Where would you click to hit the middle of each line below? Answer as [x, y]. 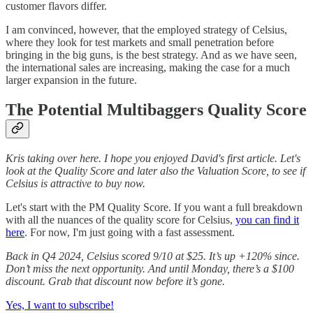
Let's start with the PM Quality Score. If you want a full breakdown [154, 207]
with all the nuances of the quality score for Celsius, [121, 219]
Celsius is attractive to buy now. [75, 183]
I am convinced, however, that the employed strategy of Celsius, [146, 29]
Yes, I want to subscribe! [60, 305]
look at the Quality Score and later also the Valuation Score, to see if [155, 170]
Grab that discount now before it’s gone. [137, 281]
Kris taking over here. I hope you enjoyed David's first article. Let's [153, 158]
